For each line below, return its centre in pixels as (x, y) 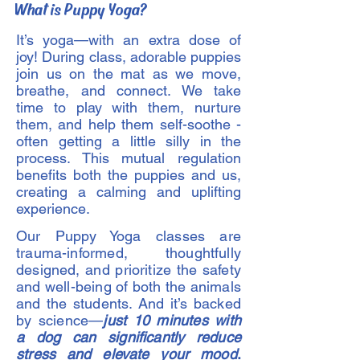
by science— (60, 320)
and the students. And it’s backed (129, 303)
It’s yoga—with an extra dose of (129, 40)
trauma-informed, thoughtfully (129, 253)
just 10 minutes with (172, 320)
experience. (53, 209)
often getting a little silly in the (129, 141)
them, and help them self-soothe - (129, 124)
